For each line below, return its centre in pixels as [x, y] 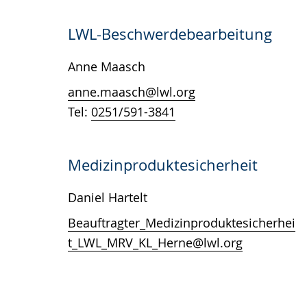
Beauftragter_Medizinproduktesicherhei [182, 223]
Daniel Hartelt [108, 197]
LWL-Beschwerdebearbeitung [170, 34]
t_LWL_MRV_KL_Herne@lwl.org [155, 243]
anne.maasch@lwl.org [132, 92]
